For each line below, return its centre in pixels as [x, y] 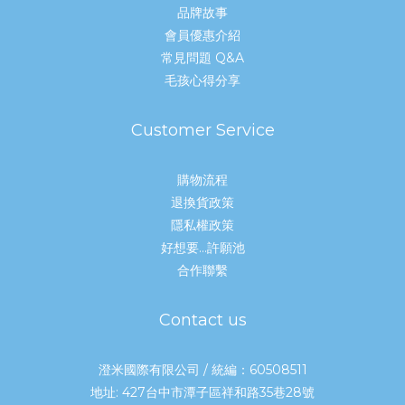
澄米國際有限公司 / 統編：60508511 [202, 370]
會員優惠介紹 [202, 36]
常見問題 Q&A [202, 58]
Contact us [202, 320]
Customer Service [202, 131]
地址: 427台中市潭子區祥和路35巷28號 [202, 393]
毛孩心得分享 [202, 81]
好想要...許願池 [202, 248]
